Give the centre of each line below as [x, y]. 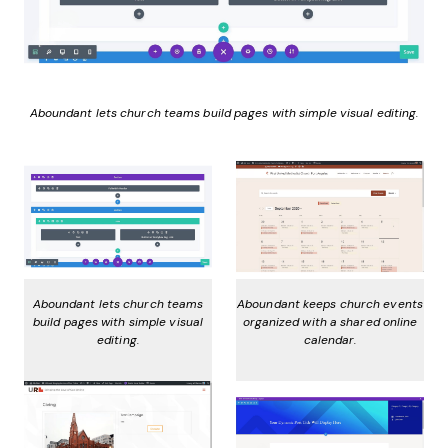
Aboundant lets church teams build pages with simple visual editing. [224, 112]
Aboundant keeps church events [330, 304]
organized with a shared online [330, 322]
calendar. [330, 340]
